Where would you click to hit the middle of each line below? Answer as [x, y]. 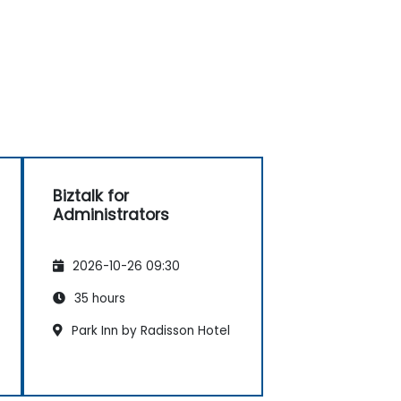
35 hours [98, 299]
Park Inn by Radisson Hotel [149, 331]
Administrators [111, 214]
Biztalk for [91, 196]
